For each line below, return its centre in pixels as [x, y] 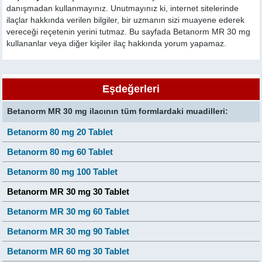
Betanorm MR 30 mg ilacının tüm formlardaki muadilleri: [118, 111]
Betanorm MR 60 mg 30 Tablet [68, 251]
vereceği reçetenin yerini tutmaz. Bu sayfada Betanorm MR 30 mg [129, 32]
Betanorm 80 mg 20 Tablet [60, 132]
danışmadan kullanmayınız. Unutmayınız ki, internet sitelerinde [123, 8]
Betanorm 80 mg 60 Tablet [60, 151]
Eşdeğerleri [131, 89]
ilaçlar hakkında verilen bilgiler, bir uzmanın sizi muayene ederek [126, 20]
